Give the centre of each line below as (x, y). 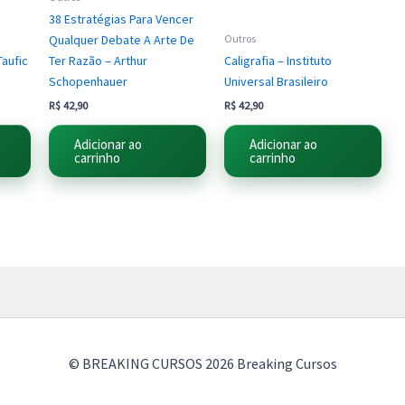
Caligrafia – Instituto (278, 60)
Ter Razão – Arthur (98, 60)
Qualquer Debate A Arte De (122, 39)
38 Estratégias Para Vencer (121, 19)
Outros (240, 38)
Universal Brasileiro (276, 81)
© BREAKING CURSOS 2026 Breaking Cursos (202, 363)
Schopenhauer (88, 81)
